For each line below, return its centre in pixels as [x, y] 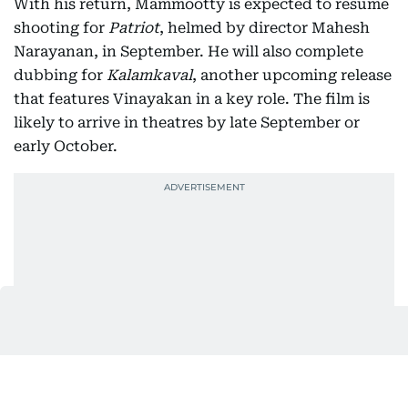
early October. [66, 147]
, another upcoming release [292, 76]
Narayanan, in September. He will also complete [189, 52]
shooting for [61, 28]
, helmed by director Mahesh [265, 28]
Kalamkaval [149, 76]
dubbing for [60, 76]
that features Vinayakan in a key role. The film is [192, 99]
